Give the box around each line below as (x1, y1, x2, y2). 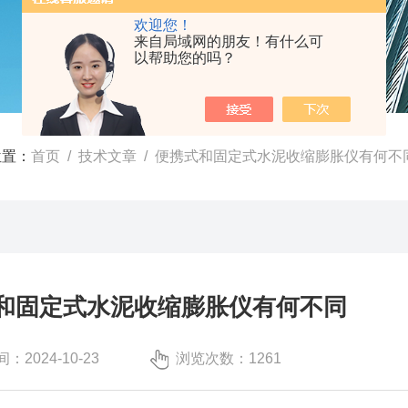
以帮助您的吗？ (134, 50, 236, 66)
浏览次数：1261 (176, 351, 281, 366)
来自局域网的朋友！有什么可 (134, 34, 323, 49)
